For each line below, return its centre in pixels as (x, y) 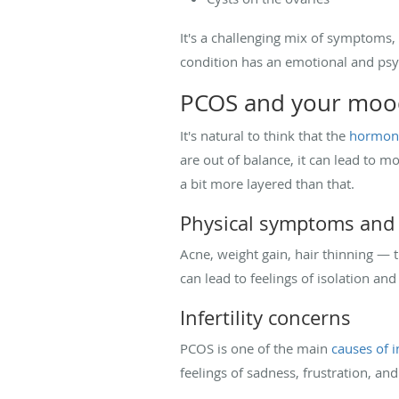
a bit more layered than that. (267, 183)
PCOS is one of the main (256, 348)
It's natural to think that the (265, 135)
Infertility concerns (265, 317)
